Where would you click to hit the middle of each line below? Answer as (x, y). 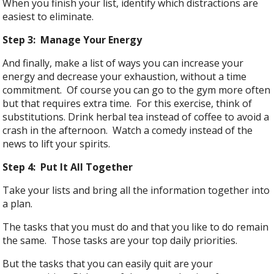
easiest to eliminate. (48, 17)
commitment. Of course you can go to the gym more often (137, 90)
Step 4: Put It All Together (68, 167)
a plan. (18, 204)
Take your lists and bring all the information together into (136, 191)
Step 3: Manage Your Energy (72, 40)
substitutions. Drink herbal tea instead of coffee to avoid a (136, 117)
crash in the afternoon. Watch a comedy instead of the (128, 131)
